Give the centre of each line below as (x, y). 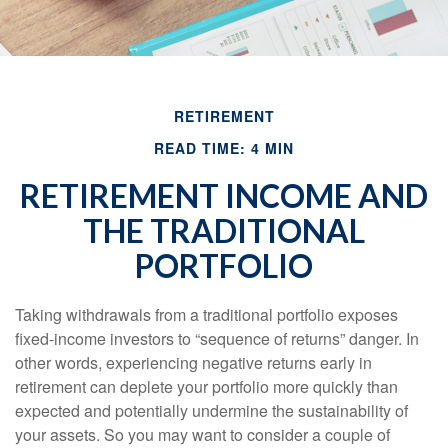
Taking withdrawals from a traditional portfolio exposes (206, 314)
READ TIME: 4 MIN (224, 148)
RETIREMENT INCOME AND (224, 195)
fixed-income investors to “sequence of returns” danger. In (217, 338)
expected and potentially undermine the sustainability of (211, 410)
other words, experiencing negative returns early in (193, 362)
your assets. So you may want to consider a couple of (202, 434)
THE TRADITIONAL (224, 230)
